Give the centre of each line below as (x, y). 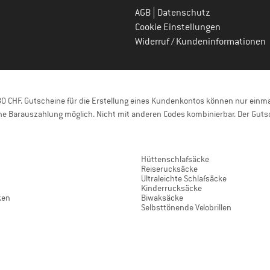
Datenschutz (184, 13)
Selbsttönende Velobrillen (186, 207)
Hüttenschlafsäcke (175, 159)
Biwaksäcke (162, 198)
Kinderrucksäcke (171, 188)
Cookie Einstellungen (178, 27)
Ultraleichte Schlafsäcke (184, 178)
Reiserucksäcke (169, 169)
